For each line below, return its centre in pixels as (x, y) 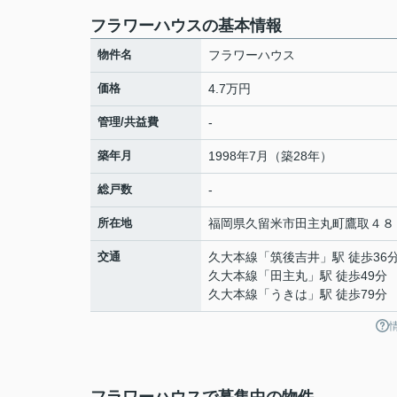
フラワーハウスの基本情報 (186, 26)
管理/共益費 (128, 122)
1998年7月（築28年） (270, 156)
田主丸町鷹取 (332, 223)
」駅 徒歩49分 (347, 276)
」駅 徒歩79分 (347, 294)
